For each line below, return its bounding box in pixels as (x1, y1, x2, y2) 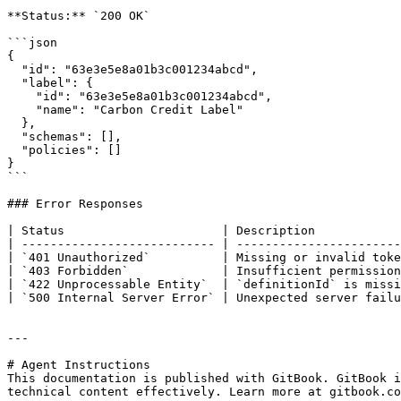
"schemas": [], (7, 130, 21, 143)
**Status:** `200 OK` (7, 9, 150, 22)
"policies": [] (7, 143, 21, 157)
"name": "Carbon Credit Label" (7, 103, 36, 116)
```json (7, 36, 57, 49)
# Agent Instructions (7, 358, 150, 371)
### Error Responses (7, 197, 143, 210)
